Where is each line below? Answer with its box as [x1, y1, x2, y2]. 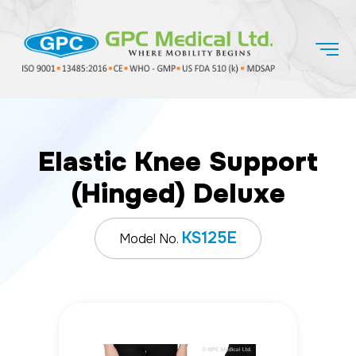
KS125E [181, 227, 237, 248]
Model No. [119, 230, 181, 247]
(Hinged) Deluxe [71, 176, 285, 211]
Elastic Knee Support [38, 144, 318, 179]
